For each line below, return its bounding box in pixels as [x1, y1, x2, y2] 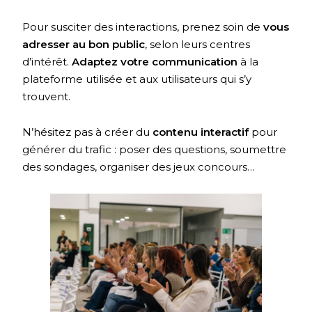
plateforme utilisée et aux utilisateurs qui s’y [22, 72, 252, 86]
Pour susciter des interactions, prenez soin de [22, 19, 264, 33]
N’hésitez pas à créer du [22, 125, 153, 139]
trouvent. [22, 89, 71, 103]
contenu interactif [153, 125, 249, 139]
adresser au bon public [22, 37, 146, 51]
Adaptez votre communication [72, 54, 238, 68]
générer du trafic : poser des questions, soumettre [22, 142, 287, 156]
